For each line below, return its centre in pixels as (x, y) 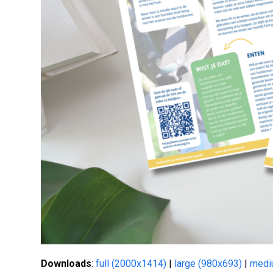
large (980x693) (208, 264)
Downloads (66, 264)
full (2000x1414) (131, 264)
